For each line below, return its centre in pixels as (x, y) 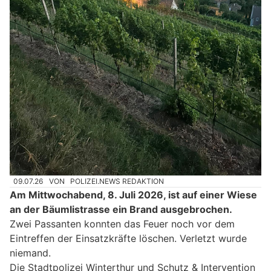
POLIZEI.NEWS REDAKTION (117, 181)
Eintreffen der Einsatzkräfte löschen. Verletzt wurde (128, 239)
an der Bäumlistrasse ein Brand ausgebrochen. (121, 210)
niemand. (30, 253)
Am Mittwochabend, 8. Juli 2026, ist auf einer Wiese (133, 195)
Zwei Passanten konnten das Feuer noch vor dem (122, 224)
